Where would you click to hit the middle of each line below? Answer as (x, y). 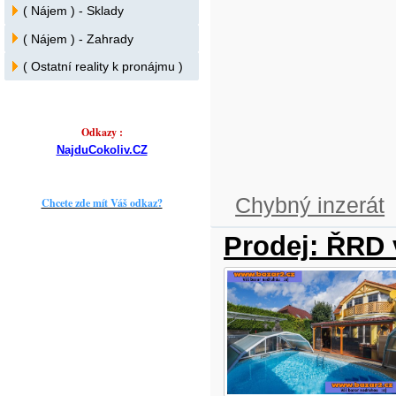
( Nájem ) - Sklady (73, 11)
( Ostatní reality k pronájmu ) (103, 67)
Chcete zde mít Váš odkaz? (102, 203)
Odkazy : (102, 133)
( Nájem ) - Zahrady (78, 38)
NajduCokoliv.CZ (102, 150)
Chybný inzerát (310, 205)
